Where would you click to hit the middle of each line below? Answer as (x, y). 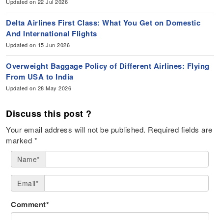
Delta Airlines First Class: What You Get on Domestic (103, 23)
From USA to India (40, 77)
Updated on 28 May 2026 (39, 88)
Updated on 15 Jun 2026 (38, 45)
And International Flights (52, 34)
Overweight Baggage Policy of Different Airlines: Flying (108, 66)
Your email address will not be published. (76, 130)
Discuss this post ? (49, 114)
